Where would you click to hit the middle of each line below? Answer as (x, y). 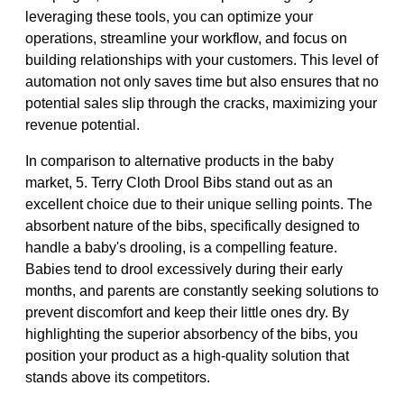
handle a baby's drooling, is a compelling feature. (181, 247)
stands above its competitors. (118, 377)
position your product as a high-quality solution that (187, 355)
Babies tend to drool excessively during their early (184, 269)
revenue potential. (83, 124)
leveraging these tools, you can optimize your (169, 16)
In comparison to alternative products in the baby (179, 161)
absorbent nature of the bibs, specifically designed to (193, 225)
